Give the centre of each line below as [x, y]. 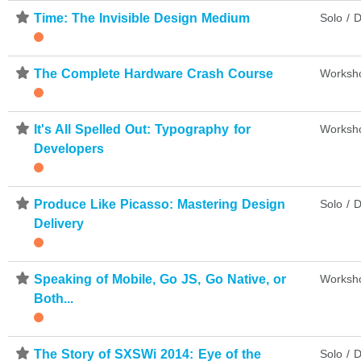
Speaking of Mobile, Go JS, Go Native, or [160, 279]
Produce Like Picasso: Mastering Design [160, 204]
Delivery [59, 223]
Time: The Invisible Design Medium [142, 18]
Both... [54, 298]
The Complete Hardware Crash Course [154, 73]
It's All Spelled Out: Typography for [142, 129]
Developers [69, 148]
